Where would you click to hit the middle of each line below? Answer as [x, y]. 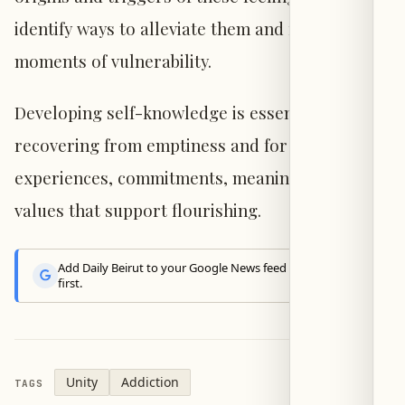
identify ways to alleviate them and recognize [190, 28]
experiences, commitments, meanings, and [180, 178]
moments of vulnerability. [113, 61]
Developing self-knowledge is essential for [181, 113]
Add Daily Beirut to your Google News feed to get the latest [217, 268]
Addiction [151, 382]
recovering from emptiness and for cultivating [194, 146]
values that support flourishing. [138, 211]
